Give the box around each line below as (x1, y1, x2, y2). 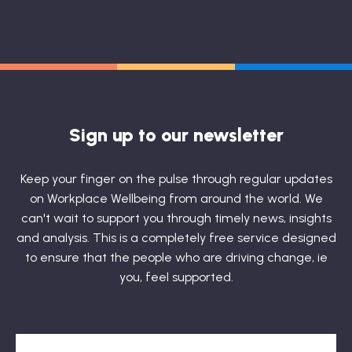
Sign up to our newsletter (68, 123, 284, 146)
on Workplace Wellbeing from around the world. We (29, 190, 323, 206)
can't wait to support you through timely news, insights (20, 210, 332, 225)
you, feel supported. (119, 269, 233, 284)
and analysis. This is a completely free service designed (16, 229, 336, 245)
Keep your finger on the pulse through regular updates (20, 170, 332, 186)
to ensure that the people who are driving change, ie (24, 249, 328, 265)
